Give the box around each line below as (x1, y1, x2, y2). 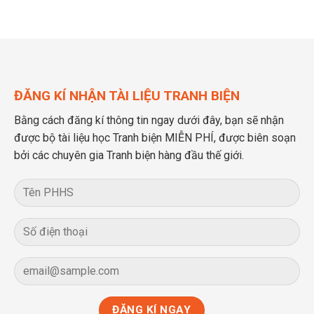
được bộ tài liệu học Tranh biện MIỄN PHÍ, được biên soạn (14, 130, 296, 144)
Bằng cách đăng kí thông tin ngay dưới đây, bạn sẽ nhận (14, 113, 284, 127)
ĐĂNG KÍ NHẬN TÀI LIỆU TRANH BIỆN (14, 88, 240, 104)
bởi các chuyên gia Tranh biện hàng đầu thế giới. (14, 148, 244, 162)
